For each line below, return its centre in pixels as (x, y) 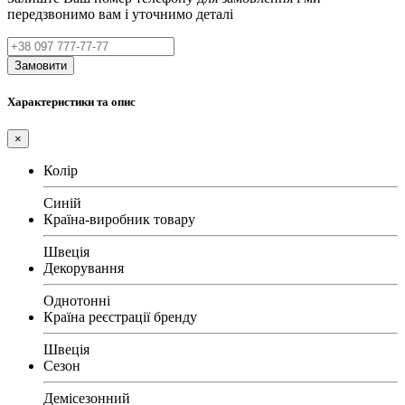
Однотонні (77, 300)
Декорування (84, 268)
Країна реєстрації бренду (120, 316)
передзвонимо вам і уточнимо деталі (120, 14)
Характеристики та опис (71, 101)
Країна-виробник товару (119, 219)
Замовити (41, 65)
